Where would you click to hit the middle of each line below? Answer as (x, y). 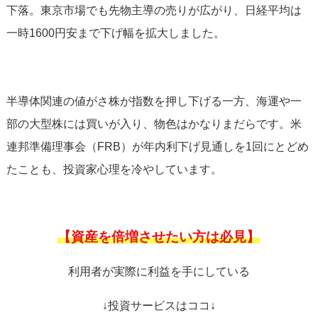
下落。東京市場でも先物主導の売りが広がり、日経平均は (154, 10)
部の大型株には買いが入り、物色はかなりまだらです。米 (154, 124)
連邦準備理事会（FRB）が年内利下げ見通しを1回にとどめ (157, 147)
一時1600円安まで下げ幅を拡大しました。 (115, 33)
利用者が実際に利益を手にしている (159, 272)
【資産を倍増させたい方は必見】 (159, 237)
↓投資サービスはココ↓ (159, 306)
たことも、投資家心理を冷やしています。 (114, 169)
